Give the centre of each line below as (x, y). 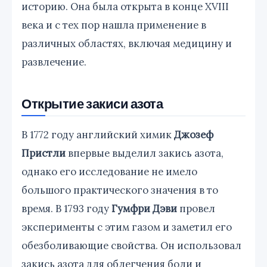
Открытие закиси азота (92, 103)
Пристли (44, 153)
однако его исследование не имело (109, 171)
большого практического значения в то (120, 190)
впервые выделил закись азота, (145, 153)
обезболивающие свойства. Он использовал (131, 245)
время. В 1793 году (66, 208)
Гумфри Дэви (144, 208)
